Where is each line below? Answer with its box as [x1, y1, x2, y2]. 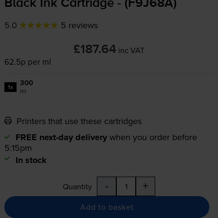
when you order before [109, 131, 197, 144]
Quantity [63, 181, 92, 192]
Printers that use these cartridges [14, 115, 142, 127]
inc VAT [118, 45, 145, 56]
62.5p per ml [4, 56, 51, 68]
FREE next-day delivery [15, 131, 107, 144]
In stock [15, 154, 47, 167]
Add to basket [80, 201, 134, 213]
